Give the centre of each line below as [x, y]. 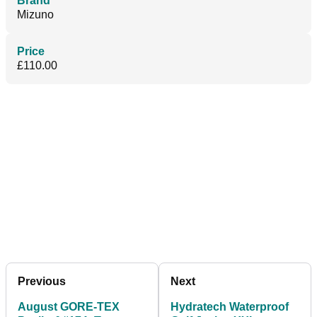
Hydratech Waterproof [230, 307]
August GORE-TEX [69, 307]
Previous [42, 282]
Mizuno [35, 15]
